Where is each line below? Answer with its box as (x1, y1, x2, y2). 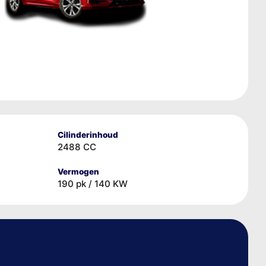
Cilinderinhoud (58, 129, 118, 140)
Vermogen (58, 166, 99, 176)
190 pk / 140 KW (58, 178, 128, 189)
